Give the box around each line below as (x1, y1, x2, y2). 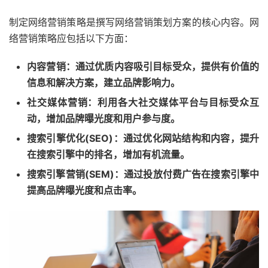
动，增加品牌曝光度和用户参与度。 (27, 112, 180, 124)
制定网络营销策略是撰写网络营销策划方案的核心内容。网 (9, 16, 259, 28)
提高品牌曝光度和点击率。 (27, 184, 142, 196)
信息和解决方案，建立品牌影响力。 (27, 77, 180, 89)
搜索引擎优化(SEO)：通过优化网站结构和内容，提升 (27, 132, 259, 144)
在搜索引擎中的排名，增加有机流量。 (27, 148, 190, 160)
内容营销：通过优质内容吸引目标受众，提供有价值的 (27, 60, 259, 72)
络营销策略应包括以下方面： (9, 32, 133, 44)
